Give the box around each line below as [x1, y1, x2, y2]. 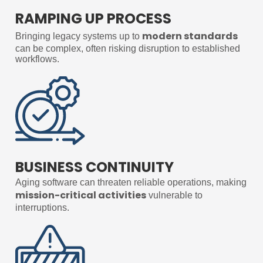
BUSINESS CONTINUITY [15, 157, 174, 177]
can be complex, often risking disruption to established [15, 43, 240, 54]
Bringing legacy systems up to [15, 31, 142, 42]
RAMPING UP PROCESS [15, 9, 171, 29]
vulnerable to [146, 190, 203, 200]
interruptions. [15, 202, 69, 213]
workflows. [15, 54, 59, 65]
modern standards [142, 29, 238, 43]
